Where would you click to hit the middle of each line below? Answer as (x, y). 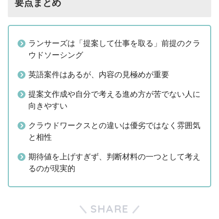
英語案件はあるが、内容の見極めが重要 (99, 75)
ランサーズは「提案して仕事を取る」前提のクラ (114, 44)
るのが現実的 (52, 169)
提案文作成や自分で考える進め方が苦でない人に (114, 94)
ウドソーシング (56, 55)
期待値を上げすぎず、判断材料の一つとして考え (114, 157)
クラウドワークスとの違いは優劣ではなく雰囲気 (114, 126)
